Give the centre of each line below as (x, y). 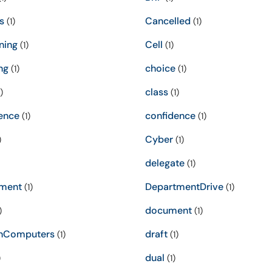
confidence (170, 116)
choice (160, 68)
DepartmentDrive (184, 187)
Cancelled (168, 21)
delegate (165, 163)
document (168, 210)
